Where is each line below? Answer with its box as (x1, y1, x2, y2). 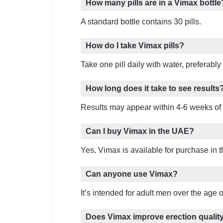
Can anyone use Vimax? (86, 170, 178, 179)
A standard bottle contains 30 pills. (81, 17, 201, 26)
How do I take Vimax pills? (86, 41, 184, 50)
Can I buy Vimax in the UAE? (86, 127, 194, 136)
